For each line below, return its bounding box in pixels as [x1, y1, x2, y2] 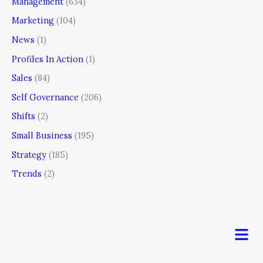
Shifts [12, 110, 35, 122]
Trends [12, 168, 42, 180]
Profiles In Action [12, 53, 83, 65]
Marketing [12, 15, 54, 26]
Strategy [12, 149, 46, 160]
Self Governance [12, 91, 79, 103]
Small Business [12, 130, 72, 141]
